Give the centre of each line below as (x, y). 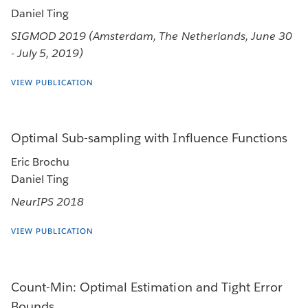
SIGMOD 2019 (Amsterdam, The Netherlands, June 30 (152, 36)
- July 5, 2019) (47, 53)
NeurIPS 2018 (48, 202)
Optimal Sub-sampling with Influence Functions (149, 138)
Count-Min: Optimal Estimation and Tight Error (147, 287)
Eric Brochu (41, 162)
